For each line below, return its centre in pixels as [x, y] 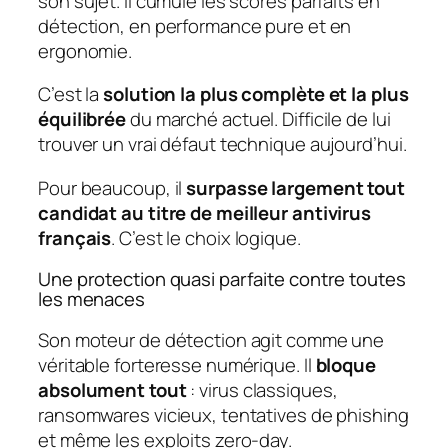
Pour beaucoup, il [112, 187]
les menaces [91, 299]
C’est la [71, 94]
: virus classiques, [262, 389]
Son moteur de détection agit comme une [211, 339]
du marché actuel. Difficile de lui [258, 119]
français [75, 237]
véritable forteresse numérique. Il [177, 364]
